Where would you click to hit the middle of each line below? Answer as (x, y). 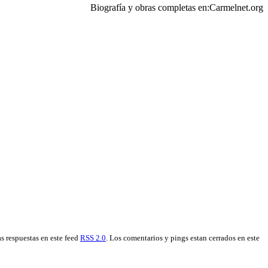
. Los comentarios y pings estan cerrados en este (183, 238)
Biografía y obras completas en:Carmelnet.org (177, 8)
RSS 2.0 (93, 238)
